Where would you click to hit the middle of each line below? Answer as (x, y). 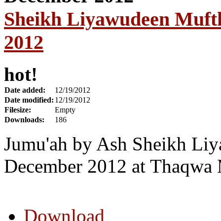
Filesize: (18, 110)
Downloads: (24, 119)
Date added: (25, 90)
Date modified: (29, 100)
